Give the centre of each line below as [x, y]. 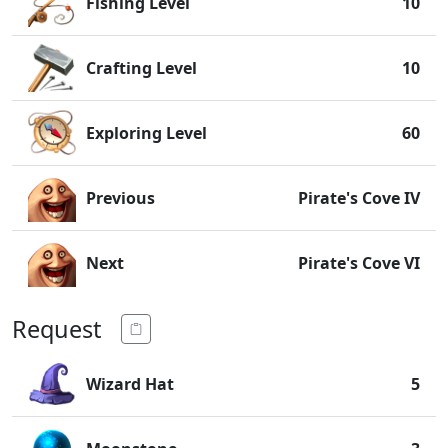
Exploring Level [146, 133]
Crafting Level [141, 68]
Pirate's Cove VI [359, 263]
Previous [120, 198]
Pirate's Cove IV [359, 198]
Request [56, 329]
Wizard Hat [130, 384]
